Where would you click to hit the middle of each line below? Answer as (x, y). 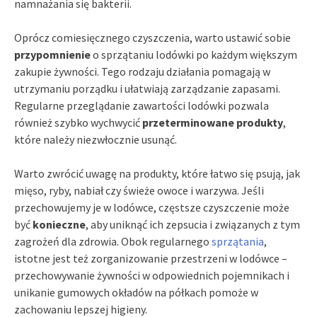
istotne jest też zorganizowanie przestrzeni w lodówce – (151, 258)
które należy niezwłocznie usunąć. (96, 139)
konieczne (59, 224)
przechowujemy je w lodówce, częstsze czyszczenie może (152, 207)
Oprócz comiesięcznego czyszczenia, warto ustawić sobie (152, 37)
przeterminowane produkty (213, 122)
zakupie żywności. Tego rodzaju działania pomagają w (142, 71)
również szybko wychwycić (78, 122)
